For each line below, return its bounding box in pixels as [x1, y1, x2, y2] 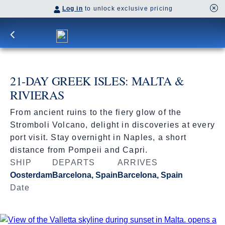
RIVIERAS [10, 87, 64, 103]
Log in [62, 5, 83, 12]
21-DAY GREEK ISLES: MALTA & [10, 73, 184, 89]
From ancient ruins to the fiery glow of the [10, 108, 182, 117]
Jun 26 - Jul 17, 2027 [10, 196, 87, 204]
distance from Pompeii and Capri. [10, 146, 148, 154]
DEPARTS [52, 158, 95, 167]
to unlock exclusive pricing [82, 5, 173, 12]
